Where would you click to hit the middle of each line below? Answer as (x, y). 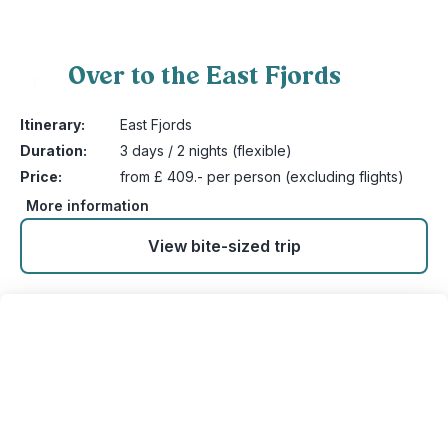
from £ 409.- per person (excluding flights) (262, 176)
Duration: (53, 150)
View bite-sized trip (224, 246)
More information (87, 205)
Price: (41, 176)
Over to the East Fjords (204, 76)
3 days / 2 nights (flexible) (206, 150)
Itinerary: (52, 124)
